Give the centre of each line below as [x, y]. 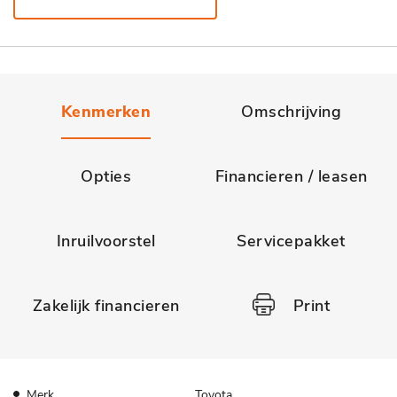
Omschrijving [291, 111]
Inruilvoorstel [106, 241]
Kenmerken [106, 111]
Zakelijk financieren [106, 305]
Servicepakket [291, 241]
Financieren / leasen [291, 176]
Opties [106, 176]
